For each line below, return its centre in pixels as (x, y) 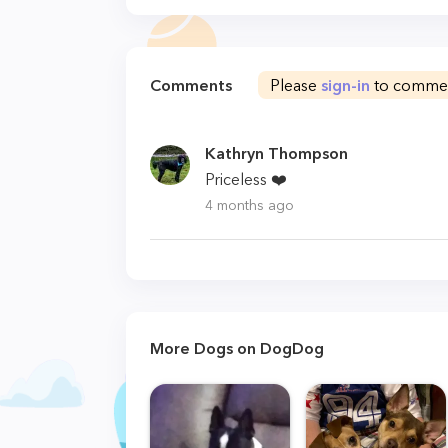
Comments (191, 85)
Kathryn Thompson (276, 153)
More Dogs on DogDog (237, 348)
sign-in (345, 85)
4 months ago (249, 205)
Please (295, 85)
